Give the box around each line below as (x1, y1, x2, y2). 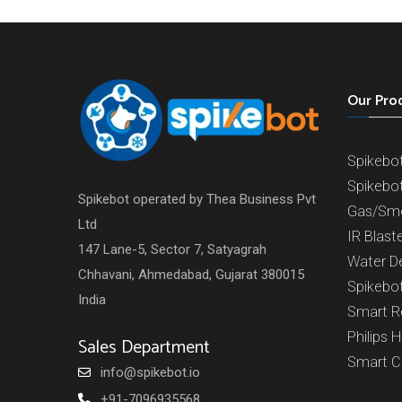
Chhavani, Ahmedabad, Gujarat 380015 (78, 267, 304, 284)
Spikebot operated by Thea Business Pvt (78, 191, 316, 208)
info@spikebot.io (100, 364, 200, 381)
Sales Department (78, 333, 210, 363)
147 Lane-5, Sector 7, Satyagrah (78, 241, 267, 258)
